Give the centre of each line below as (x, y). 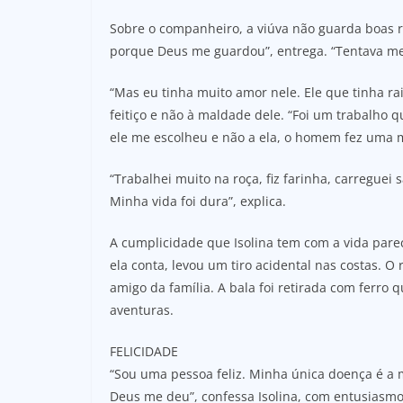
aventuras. (142, 309)
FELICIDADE (144, 351)
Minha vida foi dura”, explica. (198, 201)
